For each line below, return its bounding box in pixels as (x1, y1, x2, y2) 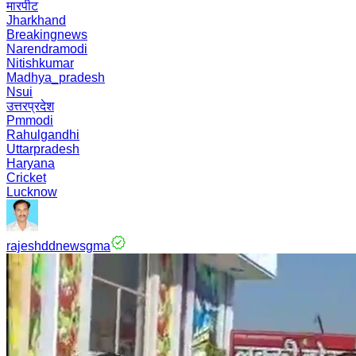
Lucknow (6, 185, 57, 199)
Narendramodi (6, 42, 87, 56)
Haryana (6, 157, 55, 170)
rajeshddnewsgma (6, 239, 110, 253)
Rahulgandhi (6, 128, 79, 141)
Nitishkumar (6, 56, 74, 70)
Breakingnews (6, 28, 87, 41)
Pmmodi (6, 114, 53, 127)
